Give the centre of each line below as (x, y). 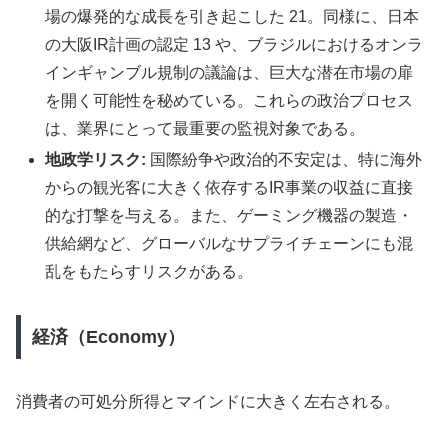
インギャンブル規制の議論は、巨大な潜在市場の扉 (229, 73)
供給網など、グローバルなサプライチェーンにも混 (229, 244)
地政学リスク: (96, 160)
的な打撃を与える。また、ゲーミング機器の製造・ (229, 216)
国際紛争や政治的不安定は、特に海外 (284, 160)
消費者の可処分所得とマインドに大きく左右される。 (208, 401)
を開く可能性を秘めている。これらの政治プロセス (229, 101)
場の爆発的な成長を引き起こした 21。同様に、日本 (232, 17)
